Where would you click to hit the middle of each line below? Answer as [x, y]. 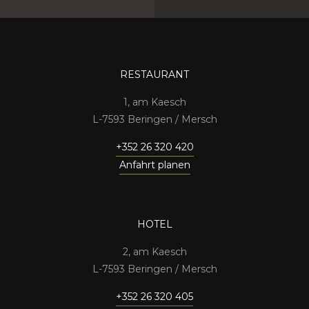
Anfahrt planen [154, 165]
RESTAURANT [154, 75]
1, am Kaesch [154, 102]
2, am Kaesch [154, 252]
